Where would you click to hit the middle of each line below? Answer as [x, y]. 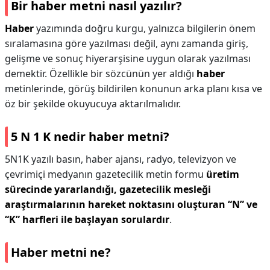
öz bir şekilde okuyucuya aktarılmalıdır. [93, 104]
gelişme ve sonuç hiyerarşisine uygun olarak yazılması [128, 58]
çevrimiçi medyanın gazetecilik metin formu [105, 174]
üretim [223, 174]
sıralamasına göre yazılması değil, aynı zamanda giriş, [127, 43]
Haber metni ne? [61, 252]
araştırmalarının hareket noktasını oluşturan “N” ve [131, 204]
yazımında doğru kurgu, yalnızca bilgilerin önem [145, 28]
